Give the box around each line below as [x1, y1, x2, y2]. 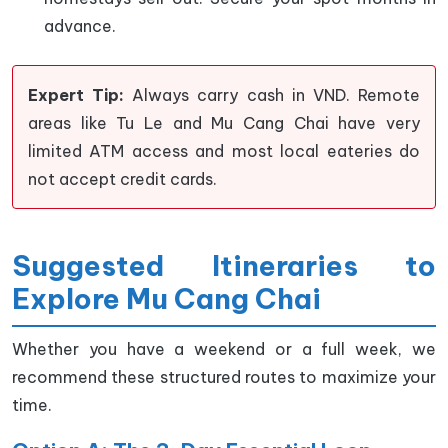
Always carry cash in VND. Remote [124, 85, 421, 105]
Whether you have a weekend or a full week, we [12, 339, 436, 359]
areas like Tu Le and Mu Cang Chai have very [28, 113, 420, 133]
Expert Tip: [28, 85, 125, 105]
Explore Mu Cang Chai [12, 281, 321, 316]
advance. [44, 16, 116, 36]
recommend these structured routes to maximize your [12, 367, 436, 387]
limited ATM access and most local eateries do [28, 141, 420, 161]
